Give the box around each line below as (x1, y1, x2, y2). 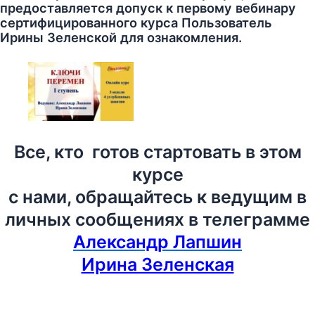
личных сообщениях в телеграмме (5, 209, 310, 231)
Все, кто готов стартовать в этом (13, 141, 302, 163)
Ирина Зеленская (81, 254, 234, 276)
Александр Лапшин (73, 231, 242, 253)
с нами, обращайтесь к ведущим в (8, 186, 307, 208)
